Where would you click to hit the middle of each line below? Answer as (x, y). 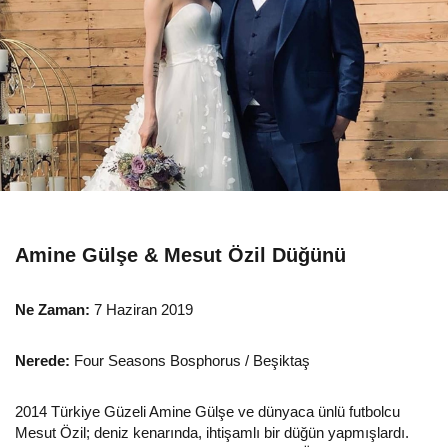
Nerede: (42, 360)
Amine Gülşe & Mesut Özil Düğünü (180, 254)
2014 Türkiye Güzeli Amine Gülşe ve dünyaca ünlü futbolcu (207, 411)
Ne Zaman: (52, 309)
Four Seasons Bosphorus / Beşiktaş (190, 360)
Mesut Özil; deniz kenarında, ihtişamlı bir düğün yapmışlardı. (212, 432)
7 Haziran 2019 (141, 309)
